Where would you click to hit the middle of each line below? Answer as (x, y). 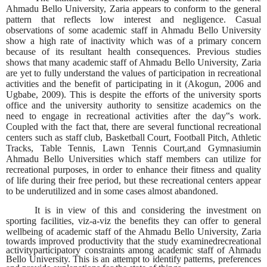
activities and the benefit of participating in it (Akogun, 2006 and (133, 83)
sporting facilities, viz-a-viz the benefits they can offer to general (133, 221)
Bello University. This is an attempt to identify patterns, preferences (133, 259)
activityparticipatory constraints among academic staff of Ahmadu (133, 250)
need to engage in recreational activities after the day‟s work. (133, 116)
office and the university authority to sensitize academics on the (133, 105)
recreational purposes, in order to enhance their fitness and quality (133, 169)
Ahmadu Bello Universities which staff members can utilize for (133, 159)
